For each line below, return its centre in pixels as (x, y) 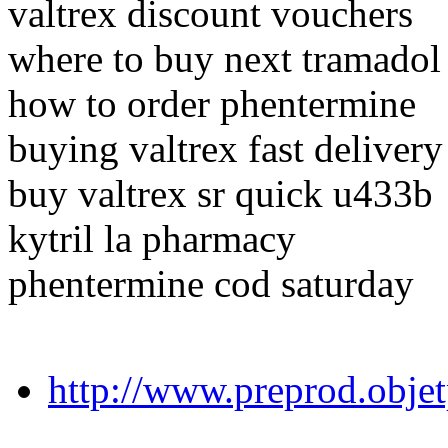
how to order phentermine (212, 104)
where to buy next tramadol (224, 59)
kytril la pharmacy (152, 239)
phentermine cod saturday (211, 284)
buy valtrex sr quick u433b (220, 194)
